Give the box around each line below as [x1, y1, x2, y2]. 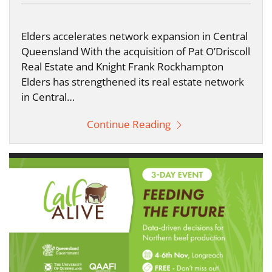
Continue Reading [87, 117, 173, 131]
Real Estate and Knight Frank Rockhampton [21, 59, 223, 73]
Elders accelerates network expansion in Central [21, 29, 248, 43]
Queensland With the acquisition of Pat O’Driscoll [21, 44, 250, 58]
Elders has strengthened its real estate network [21, 74, 244, 89]
